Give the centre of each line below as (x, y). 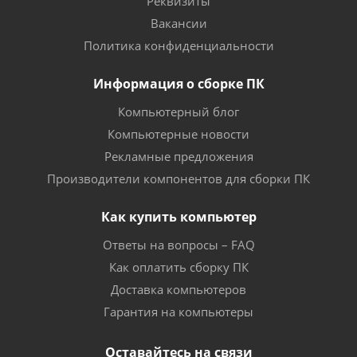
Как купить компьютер (178, 217)
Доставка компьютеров (178, 289)
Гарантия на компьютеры (178, 312)
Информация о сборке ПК (178, 84)
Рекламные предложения (178, 156)
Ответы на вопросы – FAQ (178, 245)
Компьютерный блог (178, 112)
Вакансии (178, 23)
